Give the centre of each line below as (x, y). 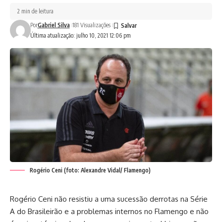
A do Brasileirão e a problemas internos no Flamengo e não (109, 211)
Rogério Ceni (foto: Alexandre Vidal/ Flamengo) (90, 170)
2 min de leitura (35, 11)
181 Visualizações (91, 25)
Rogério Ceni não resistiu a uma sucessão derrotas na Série (109, 199)
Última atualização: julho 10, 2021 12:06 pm (80, 35)
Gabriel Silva (54, 25)
